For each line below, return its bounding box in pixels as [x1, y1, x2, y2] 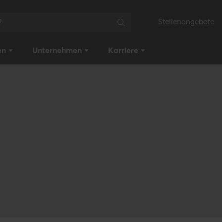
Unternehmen [32, 45, 82, 55]
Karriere [108, 45, 138, 55]
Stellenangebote [158, 17, 214, 26]
